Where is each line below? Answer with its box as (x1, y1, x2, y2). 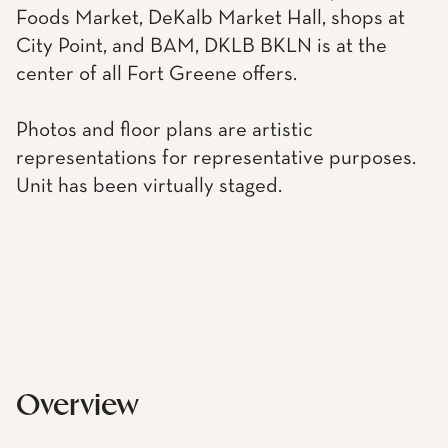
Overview (16, 393, 139, 420)
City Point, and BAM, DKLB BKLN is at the (16, 36, 387, 57)
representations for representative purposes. (16, 148, 416, 169)
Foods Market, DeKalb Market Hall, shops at (16, 8, 405, 29)
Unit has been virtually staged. (16, 176, 282, 197)
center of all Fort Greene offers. (16, 64, 297, 85)
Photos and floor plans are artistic (16, 120, 313, 141)
